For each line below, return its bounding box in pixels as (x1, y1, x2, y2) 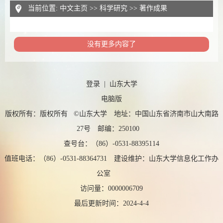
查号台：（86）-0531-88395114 (64, 140, 159, 147)
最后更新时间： (74, 200, 123, 207)
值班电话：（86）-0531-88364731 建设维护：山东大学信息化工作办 (4, 155, 219, 162)
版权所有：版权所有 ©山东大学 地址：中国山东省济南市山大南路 (4, 110, 219, 117)
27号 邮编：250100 (77, 125, 146, 132)
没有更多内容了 (87, 40, 136, 48)
